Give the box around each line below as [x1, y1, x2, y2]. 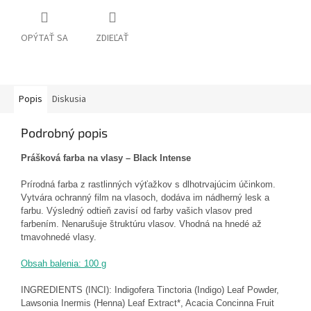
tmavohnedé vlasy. [21, 232, 96, 243]
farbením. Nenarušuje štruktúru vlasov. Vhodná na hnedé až [21, 219, 262, 230]
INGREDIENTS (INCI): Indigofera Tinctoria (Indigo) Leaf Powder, [21, 285, 279, 296]
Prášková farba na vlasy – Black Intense [21, 153, 191, 164]
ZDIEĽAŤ [96, 31, 129, 46]
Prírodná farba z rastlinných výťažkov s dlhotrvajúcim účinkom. [21, 179, 276, 190]
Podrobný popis [21, 125, 108, 141]
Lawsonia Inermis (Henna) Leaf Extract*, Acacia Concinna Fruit [21, 298, 274, 309]
